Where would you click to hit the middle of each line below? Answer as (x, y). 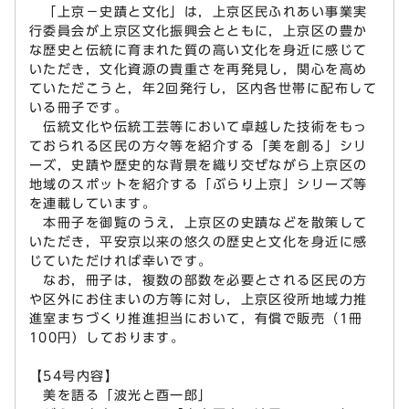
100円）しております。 (107, 337)
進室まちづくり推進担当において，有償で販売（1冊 (196, 318)
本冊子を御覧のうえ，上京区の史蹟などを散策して (199, 222)
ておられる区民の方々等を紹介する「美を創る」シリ (199, 145)
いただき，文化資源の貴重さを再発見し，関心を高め (199, 68)
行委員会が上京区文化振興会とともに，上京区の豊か (199, 30)
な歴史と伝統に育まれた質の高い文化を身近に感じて (199, 49)
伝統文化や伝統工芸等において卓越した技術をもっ (199, 126)
